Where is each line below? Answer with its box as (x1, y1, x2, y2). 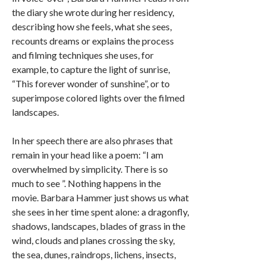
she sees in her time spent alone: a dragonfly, (12, 206, 189, 218)
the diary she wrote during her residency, (12, 7, 174, 18)
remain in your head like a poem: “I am (12, 149, 163, 161)
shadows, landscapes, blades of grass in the (12, 220, 185, 232)
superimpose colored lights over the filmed (12, 92, 185, 104)
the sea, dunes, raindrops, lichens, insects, (12, 249, 176, 261)
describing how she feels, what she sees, (12, 21, 172, 33)
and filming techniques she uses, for (12, 49, 154, 61)
